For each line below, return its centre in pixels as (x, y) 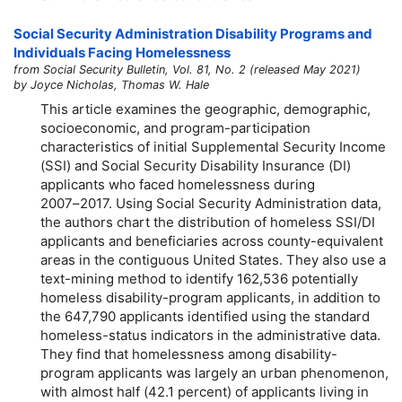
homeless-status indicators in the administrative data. (210, 335)
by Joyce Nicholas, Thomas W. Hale (111, 85)
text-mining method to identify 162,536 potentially (199, 278)
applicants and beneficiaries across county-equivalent (212, 240)
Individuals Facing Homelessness (122, 53)
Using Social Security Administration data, (247, 203)
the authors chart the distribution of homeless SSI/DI (208, 222)
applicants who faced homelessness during (178, 184)
